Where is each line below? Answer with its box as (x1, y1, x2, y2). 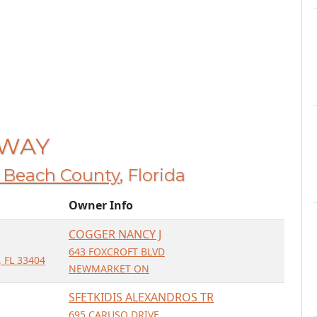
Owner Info (69, 197, 133, 213)
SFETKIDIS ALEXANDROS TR (69, 289, 214, 305)
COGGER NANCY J (69, 226, 161, 242)
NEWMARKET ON (69, 262, 149, 275)
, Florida (120, 165, 185, 185)
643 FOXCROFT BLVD (69, 245, 165, 258)
